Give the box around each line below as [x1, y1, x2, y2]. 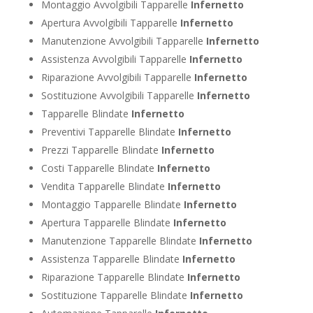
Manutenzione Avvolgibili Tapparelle [41, 34, 206, 48]
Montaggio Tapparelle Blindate [41, 197, 184, 211]
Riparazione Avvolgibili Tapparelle [41, 70, 194, 84]
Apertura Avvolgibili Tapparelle [41, 15, 180, 29]
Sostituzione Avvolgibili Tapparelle [41, 88, 197, 102]
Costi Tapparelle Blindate [41, 161, 157, 175]
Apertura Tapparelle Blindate [41, 215, 173, 229]
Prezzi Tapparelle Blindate [41, 143, 161, 156]
